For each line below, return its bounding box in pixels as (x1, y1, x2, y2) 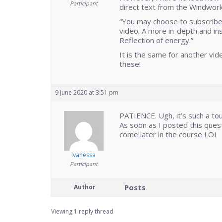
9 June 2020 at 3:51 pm (55, 88, 118, 97)
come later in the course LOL (119, 129, 218, 140)
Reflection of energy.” (119, 35, 193, 46)
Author (74, 183, 96, 192)
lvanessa (71, 151, 96, 160)
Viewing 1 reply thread (51, 207, 113, 216)
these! (119, 59, 141, 69)
